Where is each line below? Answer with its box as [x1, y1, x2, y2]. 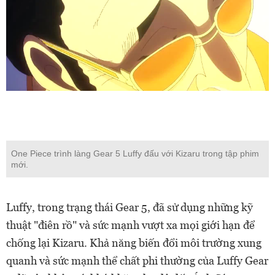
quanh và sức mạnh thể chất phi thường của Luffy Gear [6, 254, 268, 267]
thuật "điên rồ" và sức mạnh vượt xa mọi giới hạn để [6, 219, 255, 231]
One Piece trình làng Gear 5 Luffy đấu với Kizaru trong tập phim [11, 149, 259, 158]
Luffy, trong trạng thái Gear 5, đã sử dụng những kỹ [6, 201, 253, 214]
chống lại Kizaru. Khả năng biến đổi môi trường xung [6, 236, 261, 249]
